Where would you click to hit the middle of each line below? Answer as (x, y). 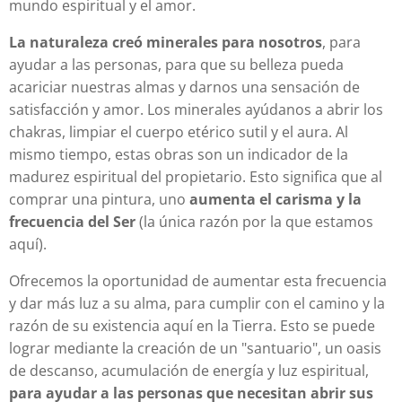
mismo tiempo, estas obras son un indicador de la (179, 155)
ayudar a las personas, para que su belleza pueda (176, 65)
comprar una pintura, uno (99, 200)
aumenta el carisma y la (275, 200)
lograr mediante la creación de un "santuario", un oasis (195, 349)
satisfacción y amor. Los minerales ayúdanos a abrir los (196, 110)
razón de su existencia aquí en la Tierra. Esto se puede (192, 326)
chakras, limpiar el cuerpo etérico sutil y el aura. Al (179, 132)
